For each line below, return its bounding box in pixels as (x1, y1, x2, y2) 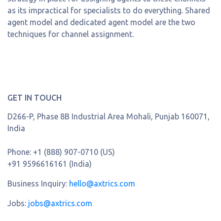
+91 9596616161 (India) (7, 159, 92, 168)
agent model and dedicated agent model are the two (7, 17, 195, 27)
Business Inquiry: (7, 179, 69, 188)
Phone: (7, 147, 33, 156)
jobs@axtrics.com (28, 198, 92, 208)
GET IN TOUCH (7, 93, 62, 102)
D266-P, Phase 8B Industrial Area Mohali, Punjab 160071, (7, 111, 210, 121)
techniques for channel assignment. (7, 29, 134, 38)
